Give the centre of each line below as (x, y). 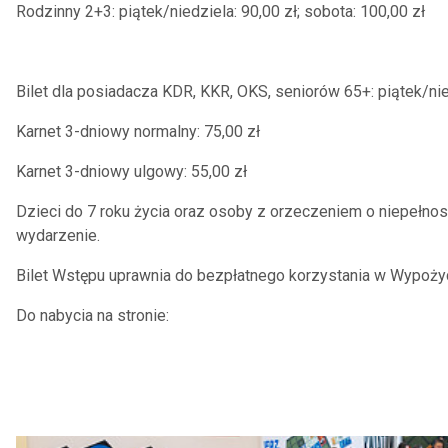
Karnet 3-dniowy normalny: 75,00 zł (138, 131)
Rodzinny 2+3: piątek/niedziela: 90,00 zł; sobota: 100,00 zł (220, 11)
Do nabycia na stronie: (92, 315)
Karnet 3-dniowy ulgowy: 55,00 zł (131, 171)
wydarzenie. (58, 235)
